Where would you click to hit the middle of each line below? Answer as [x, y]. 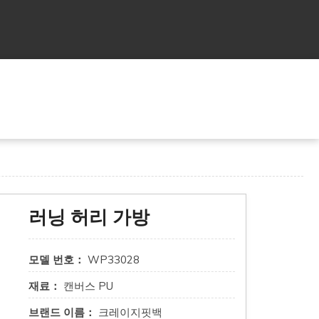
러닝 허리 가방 [89, 217]
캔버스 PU [87, 286]
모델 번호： [57, 260]
